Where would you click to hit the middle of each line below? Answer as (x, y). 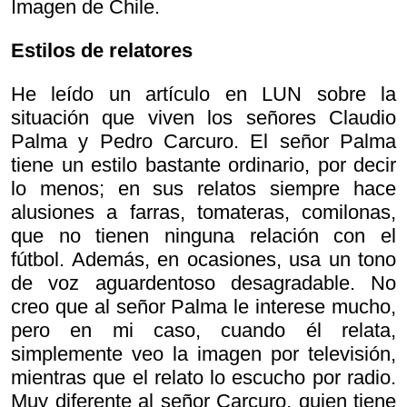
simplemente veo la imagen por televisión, (203, 354)
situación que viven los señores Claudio (203, 118)
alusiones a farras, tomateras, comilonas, (203, 213)
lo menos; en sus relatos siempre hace (203, 189)
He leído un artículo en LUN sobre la (203, 94)
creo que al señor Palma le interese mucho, (203, 307)
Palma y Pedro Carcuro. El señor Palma (203, 142)
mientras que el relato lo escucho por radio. (203, 378)
